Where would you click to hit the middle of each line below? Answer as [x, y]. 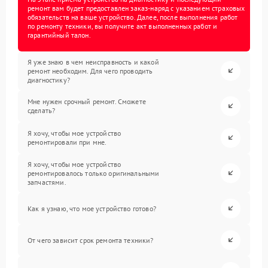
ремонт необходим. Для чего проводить [90, 71]
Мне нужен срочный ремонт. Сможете [87, 102]
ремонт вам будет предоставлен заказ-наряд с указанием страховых [136, 8]
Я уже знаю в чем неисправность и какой [93, 62]
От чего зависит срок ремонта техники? [91, 240]
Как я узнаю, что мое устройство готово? [92, 208]
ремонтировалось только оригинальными [94, 173]
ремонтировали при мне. [67, 142]
